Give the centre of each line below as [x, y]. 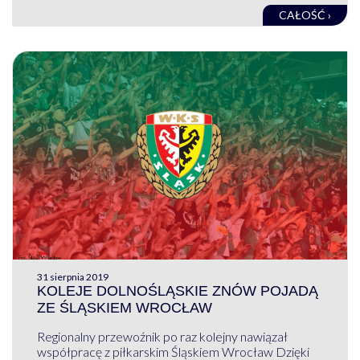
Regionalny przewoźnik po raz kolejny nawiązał [162, 337]
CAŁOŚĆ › [305, 14]
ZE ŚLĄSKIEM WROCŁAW [124, 308]
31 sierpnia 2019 [72, 277]
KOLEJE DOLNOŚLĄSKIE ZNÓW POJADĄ [177, 291]
